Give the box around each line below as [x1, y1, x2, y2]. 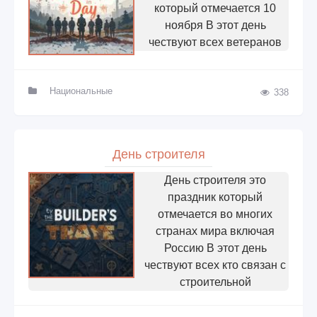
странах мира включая [156, 224, 275, 237]
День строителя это [164, 173, 266, 186]
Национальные [49, 85, 113, 96]
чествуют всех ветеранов [149, 35, 282, 48]
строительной [179, 275, 251, 288]
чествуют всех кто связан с [144, 258, 286, 271]
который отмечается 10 [154, 1, 276, 14]
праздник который [168, 190, 263, 203]
